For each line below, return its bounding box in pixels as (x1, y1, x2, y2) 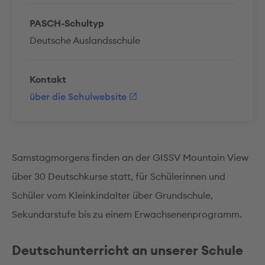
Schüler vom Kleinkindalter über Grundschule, (12, 189, 213, 201)
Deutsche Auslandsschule (30, 34, 140, 46)
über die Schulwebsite (30, 91, 127, 102)
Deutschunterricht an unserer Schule (12, 242, 243, 258)
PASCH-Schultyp (30, 17, 104, 29)
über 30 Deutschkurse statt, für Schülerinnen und (12, 170, 225, 182)
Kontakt (30, 73, 66, 85)
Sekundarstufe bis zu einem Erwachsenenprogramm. (12, 208, 242, 220)
